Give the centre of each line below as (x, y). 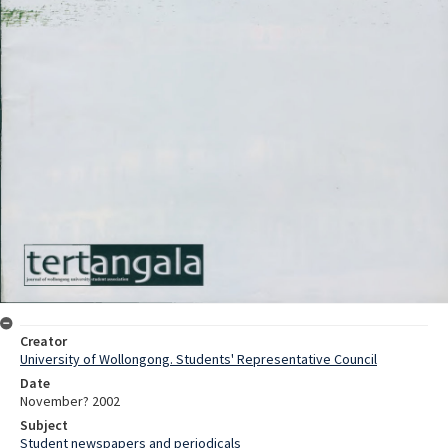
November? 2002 (70, 400)
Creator (43, 340)
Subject (44, 424)
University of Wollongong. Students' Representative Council (198, 358)
